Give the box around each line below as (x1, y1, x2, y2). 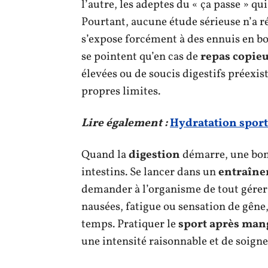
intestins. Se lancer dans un (81, 164, 218, 180)
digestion (129, 147, 180, 163)
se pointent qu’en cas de (81, 48, 200, 65)
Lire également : (81, 115, 167, 131)
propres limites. (81, 83, 160, 99)
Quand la (81, 147, 129, 163)
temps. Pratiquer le (81, 216, 178, 232)
